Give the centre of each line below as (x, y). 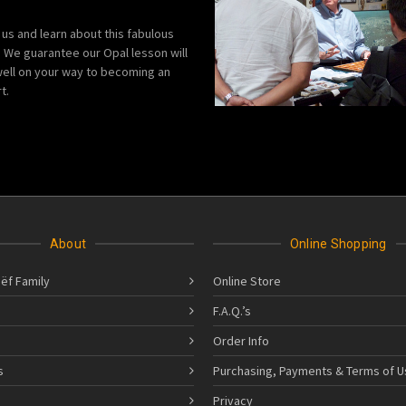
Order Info (241, 341)
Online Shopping (338, 244)
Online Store (246, 281)
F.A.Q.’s (232, 311)
